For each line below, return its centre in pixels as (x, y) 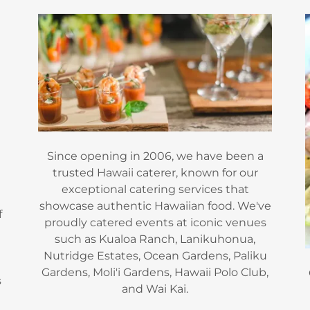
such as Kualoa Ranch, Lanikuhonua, (155, 239)
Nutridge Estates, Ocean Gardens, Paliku (155, 255)
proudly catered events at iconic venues (155, 222)
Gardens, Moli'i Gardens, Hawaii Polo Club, (155, 272)
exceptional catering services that (155, 189)
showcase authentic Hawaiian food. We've (155, 206)
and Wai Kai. (155, 289)
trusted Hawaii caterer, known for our (155, 172)
